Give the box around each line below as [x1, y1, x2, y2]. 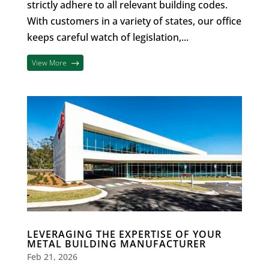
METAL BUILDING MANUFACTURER [26, 237, 206, 251]
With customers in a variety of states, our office [26, 14, 241, 28]
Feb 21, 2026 [26, 251, 77, 263]
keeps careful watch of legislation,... [26, 30, 189, 44]
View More [32, 57, 67, 68]
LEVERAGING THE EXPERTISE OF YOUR [26, 228, 222, 241]
